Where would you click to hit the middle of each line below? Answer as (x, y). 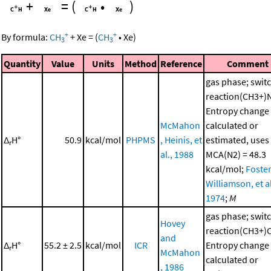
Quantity (22, 63)
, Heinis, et (181, 139)
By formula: (25, 37)
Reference (181, 63)
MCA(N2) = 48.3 (236, 154)
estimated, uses (237, 139)
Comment (248, 63)
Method (141, 63)
